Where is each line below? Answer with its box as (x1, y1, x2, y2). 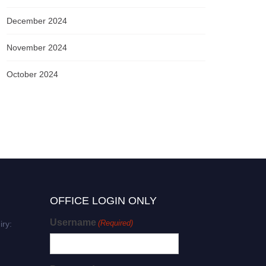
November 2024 (7, 43, 67, 52)
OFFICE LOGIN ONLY (49, 195, 157, 207)
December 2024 (7, 16, 67, 26)
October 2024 (7, 69, 58, 79)
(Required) (98, 218, 134, 227)
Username (49, 217, 96, 227)
